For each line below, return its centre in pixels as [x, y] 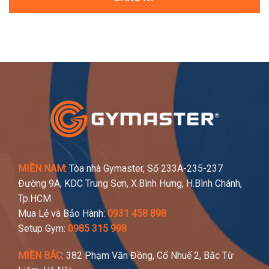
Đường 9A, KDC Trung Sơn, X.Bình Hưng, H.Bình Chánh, [130, 183]
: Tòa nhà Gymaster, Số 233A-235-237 [144, 168]
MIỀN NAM [41, 168]
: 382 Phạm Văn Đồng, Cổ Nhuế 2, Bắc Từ [148, 255]
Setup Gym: [43, 228]
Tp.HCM [35, 198]
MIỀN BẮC [40, 255]
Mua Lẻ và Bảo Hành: [63, 213]
